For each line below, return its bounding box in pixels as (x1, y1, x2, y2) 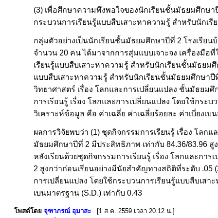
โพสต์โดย (14, 207, 44, 215)
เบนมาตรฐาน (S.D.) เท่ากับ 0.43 (34, 189, 142, 198)
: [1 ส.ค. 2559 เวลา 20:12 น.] (93, 207, 175, 215)
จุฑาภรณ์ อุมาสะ (44, 207, 91, 215)
